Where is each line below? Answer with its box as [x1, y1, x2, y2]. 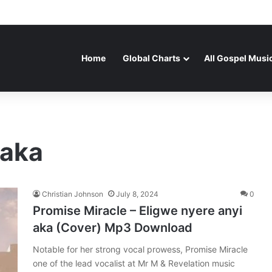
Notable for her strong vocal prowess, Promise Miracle [33, 244, 248, 254]
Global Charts [123, 53, 180, 63]
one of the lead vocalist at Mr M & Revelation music [33, 258, 235, 268]
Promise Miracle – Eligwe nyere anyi [33, 203, 242, 218]
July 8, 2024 [116, 189, 158, 199]
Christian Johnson [42, 189, 103, 199]
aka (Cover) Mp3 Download [33, 220, 192, 235]
